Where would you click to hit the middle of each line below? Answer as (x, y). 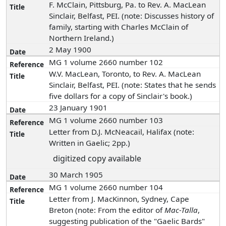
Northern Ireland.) (82, 38)
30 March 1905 (77, 175)
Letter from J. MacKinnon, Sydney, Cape (119, 199)
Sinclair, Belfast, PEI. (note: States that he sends (133, 85)
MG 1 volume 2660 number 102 (106, 62)
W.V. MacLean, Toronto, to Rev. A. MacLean (125, 74)
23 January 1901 (79, 107)
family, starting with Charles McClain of (119, 27)
